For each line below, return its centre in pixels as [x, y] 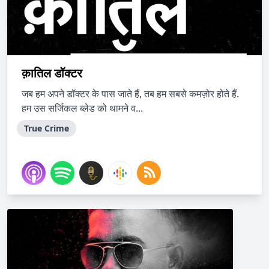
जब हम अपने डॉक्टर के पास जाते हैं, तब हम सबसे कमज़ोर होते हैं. [130, 94]
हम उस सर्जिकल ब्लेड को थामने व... [82, 108]
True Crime [47, 128]
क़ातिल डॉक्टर [52, 73]
